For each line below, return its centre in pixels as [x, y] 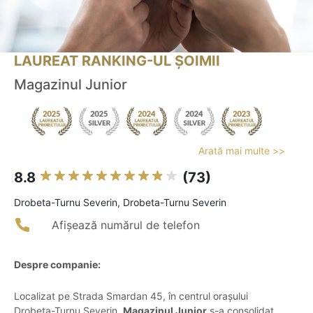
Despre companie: [57, 265]
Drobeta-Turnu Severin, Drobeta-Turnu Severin [120, 203]
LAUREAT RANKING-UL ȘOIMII [117, 61]
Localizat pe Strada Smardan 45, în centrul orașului [131, 296]
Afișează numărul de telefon [126, 225]
